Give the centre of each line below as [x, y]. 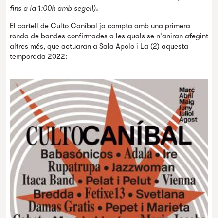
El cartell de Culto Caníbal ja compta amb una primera [100, 26]
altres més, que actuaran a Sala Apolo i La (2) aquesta [99, 46]
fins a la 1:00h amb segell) [53, 8]
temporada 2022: [38, 56]
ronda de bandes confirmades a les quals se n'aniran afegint [109, 36]
